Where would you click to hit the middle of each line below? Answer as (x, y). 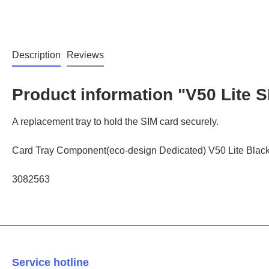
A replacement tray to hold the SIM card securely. (115, 122)
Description (36, 55)
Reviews (85, 55)
